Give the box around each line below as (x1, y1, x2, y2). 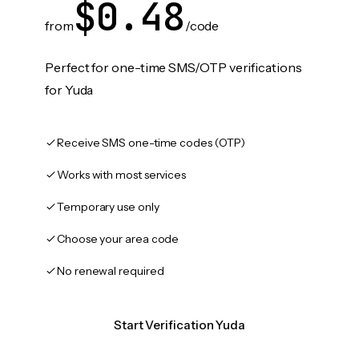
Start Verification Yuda (113, 317, 246, 333)
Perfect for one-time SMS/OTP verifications (45, 59, 302, 75)
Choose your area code (57, 232, 179, 246)
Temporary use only (57, 200, 159, 214)
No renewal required (57, 264, 164, 278)
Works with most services (57, 167, 187, 182)
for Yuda (45, 82, 94, 98)
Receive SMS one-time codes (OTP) (57, 135, 245, 150)
